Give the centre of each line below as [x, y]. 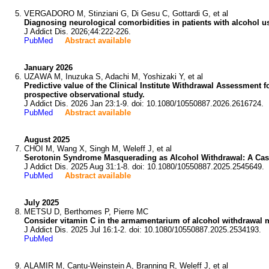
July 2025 [41, 203]
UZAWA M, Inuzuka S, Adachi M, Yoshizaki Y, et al [113, 77]
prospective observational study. [84, 95]
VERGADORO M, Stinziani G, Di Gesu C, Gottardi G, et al [126, 14]
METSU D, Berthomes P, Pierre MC [86, 212]
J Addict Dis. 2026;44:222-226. [77, 32]
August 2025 [47, 140]
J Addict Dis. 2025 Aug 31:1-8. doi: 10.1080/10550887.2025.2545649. [144, 167]
